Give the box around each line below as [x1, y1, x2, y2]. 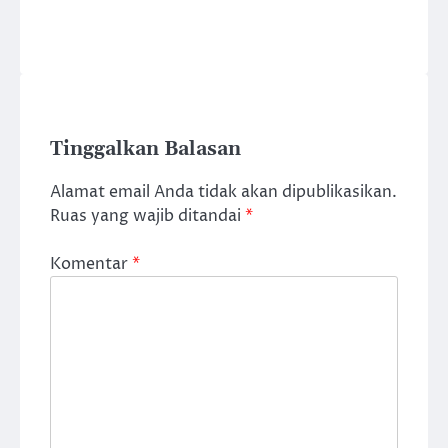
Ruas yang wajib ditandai [50, 205, 245, 228]
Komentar [50, 253, 132, 276]
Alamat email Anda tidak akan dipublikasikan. [50, 181, 397, 204]
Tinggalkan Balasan [50, 138, 241, 162]
